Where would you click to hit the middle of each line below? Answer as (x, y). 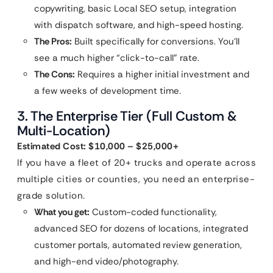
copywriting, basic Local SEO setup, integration (135, 9)
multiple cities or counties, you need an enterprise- (136, 179)
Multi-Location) (64, 131)
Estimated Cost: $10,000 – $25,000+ (98, 146)
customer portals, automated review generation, (138, 245)
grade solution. (51, 196)
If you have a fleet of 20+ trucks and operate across (136, 163)
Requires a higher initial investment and (162, 74)
